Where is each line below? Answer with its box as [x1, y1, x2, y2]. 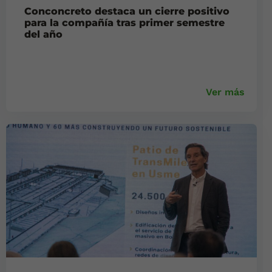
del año [24, 29, 63, 41]
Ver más [206, 86, 245, 98]
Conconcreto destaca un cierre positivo [24, 5, 229, 18]
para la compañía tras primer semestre [24, 17, 225, 29]
